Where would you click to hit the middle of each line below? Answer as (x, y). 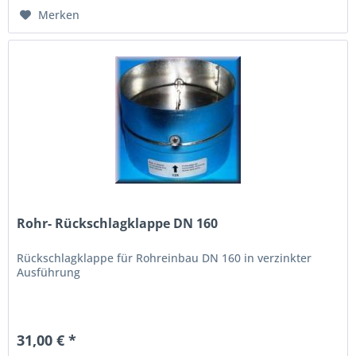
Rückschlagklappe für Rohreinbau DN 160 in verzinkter (164, 258)
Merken (59, 14)
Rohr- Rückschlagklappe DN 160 (118, 224)
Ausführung (49, 273)
